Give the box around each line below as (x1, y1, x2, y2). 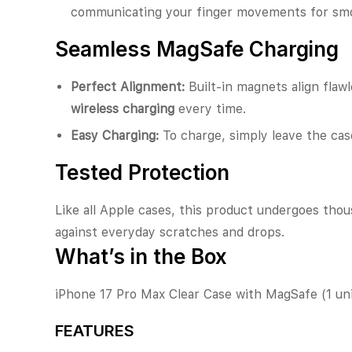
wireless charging (71, 101, 174, 116)
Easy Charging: (71, 127, 159, 143)
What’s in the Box (55, 244, 227, 269)
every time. (174, 101, 246, 116)
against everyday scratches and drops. (55, 224, 284, 240)
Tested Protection (55, 159, 229, 185)
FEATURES (55, 321, 134, 340)
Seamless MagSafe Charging (55, 36, 339, 61)
